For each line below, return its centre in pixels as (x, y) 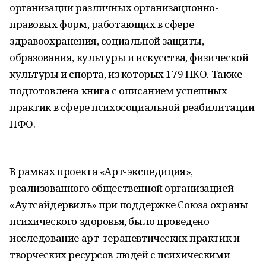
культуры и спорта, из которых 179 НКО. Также (126, 74)
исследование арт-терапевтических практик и (125, 238)
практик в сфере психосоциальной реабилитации (132, 107)
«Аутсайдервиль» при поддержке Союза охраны (129, 205)
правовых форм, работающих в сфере (102, 24)
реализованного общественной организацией (122, 188)
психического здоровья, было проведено (110, 221)
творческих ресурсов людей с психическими (120, 254)
